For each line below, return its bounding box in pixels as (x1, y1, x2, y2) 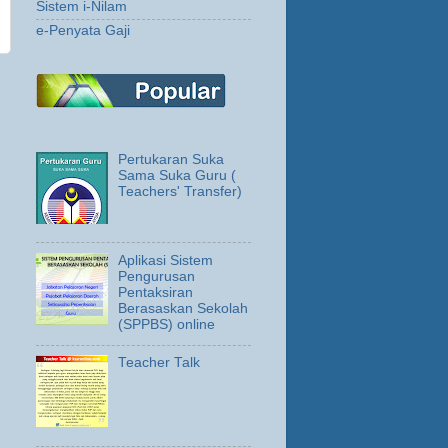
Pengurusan (118, 268, 196, 284)
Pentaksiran (118, 284, 194, 300)
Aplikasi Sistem (118, 252, 214, 268)
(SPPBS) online (118, 316, 216, 332)
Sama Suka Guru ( (118, 167, 237, 183)
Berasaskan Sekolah (118, 300, 249, 316)
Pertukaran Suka (118, 151, 225, 167)
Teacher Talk (118, 355, 201, 371)
